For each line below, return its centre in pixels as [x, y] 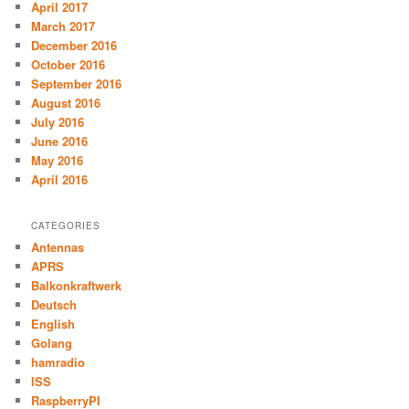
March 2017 [63, 26]
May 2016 [58, 161]
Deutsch [54, 304]
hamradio [58, 362]
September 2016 [77, 84]
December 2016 [74, 46]
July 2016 [58, 122]
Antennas [58, 246]
